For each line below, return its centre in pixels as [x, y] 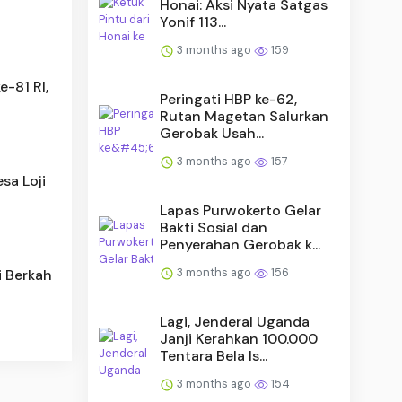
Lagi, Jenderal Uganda [235, 321]
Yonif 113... [193, 22]
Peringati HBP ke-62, [229, 99]
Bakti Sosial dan [214, 227]
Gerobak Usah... [212, 133]
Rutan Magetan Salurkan [245, 116]
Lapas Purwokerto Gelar [241, 210]
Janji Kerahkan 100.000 [239, 338]
